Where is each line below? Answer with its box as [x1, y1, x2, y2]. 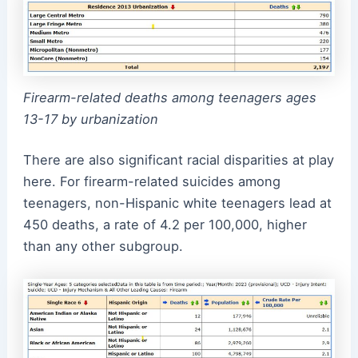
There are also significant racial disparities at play [22, 152, 334, 169]
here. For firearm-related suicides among [22, 173, 280, 190]
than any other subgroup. [22, 238, 183, 255]
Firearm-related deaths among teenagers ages [22, 89, 316, 105]
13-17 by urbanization [22, 110, 158, 127]
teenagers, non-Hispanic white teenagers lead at [22, 195, 332, 212]
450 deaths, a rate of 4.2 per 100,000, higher [22, 217, 307, 233]
